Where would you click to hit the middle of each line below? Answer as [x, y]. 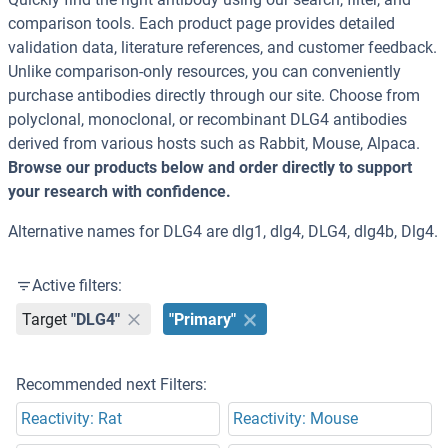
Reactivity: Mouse [295, 419]
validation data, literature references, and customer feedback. [222, 48]
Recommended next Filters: [111, 385]
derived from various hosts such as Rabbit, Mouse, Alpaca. [214, 144]
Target [45, 319]
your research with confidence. [119, 192]
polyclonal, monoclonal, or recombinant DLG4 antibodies [207, 120]
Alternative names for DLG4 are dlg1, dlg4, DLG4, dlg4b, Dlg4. [223, 232]
